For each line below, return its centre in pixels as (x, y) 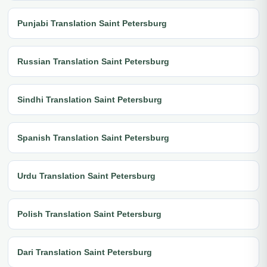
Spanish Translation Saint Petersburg (93, 137)
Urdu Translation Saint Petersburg (86, 176)
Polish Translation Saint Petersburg (89, 214)
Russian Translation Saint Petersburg (93, 61)
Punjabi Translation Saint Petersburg (92, 23)
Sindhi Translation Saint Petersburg (90, 99)
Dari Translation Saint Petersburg (85, 252)
